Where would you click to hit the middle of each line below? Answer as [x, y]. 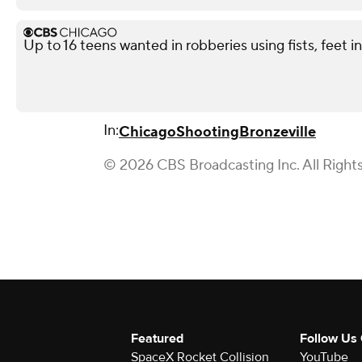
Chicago [147, 132]
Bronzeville [278, 132]
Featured [157, 339]
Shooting [208, 132]
